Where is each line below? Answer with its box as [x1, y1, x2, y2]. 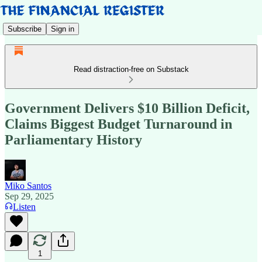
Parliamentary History [5, 132, 142, 147]
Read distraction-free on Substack [73, 65, 189, 74]
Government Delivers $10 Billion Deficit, [5, 100, 250, 116]
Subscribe [8, 24, 42, 33]
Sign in [51, 24, 74, 33]
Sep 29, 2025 [5, 191, 54, 201]
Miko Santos [5, 180, 51, 191]
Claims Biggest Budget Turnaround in [5, 116, 232, 132]
